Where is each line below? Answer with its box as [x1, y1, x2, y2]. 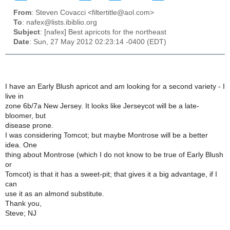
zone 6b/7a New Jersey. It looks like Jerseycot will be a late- [5, 102, 199, 110]
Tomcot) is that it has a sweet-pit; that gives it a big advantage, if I [5, 170, 217, 178]
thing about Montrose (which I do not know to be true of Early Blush [5, 150, 223, 159]
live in [5, 92, 24, 100]
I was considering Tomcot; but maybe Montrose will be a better [5, 131, 208, 139]
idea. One [5, 141, 37, 149]
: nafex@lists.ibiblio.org [22, 18, 97, 27]
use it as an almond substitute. [5, 189, 104, 198]
